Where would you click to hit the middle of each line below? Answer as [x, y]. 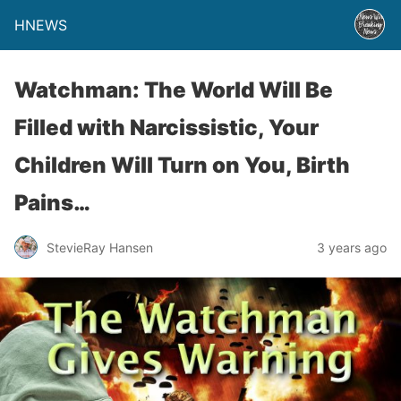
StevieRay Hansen [100, 247]
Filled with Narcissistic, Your [166, 128]
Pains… [52, 203]
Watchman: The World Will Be [174, 90]
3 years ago [352, 247]
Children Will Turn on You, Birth [182, 165]
